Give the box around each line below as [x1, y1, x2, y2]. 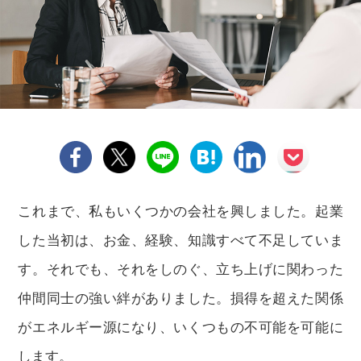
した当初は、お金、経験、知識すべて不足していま [18, 233, 343, 248]
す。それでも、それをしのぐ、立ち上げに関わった [18, 262, 343, 277]
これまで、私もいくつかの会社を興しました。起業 [18, 204, 343, 219]
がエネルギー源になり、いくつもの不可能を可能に [18, 320, 343, 335]
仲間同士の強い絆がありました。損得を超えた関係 [18, 291, 343, 306]
